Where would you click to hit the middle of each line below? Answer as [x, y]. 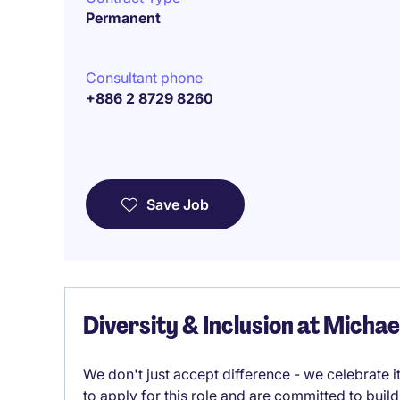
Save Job [178, 204]
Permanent [123, 18]
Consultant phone [144, 78]
